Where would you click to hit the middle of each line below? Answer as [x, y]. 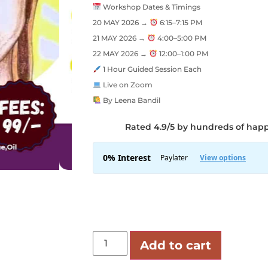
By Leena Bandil [130, 100]
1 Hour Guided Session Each [151, 69]
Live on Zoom [127, 84]
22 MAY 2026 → [121, 53]
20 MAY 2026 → [121, 22]
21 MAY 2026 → [120, 38]
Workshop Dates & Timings [150, 7]
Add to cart [176, 246]
